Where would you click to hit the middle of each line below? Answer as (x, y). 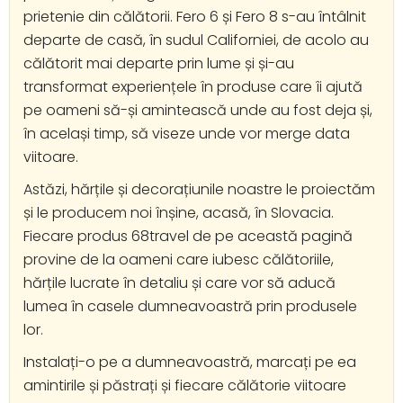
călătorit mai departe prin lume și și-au (159, 63)
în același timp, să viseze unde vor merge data (187, 133)
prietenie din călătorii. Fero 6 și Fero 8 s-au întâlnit (195, 16)
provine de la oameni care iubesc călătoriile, (179, 259)
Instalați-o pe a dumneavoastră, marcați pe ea (190, 362)
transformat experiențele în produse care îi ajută (193, 86)
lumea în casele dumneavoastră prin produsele (190, 306)
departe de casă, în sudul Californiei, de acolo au (196, 40)
